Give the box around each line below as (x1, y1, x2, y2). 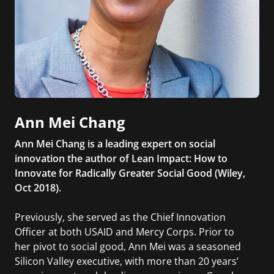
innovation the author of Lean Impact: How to (15, 152, 228, 166)
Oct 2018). (15, 181, 61, 195)
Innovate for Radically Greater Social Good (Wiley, (15, 166, 245, 180)
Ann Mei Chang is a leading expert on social (15, 137, 215, 151)
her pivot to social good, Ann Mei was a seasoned (15, 240, 241, 254)
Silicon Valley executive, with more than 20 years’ (15, 254, 239, 268)
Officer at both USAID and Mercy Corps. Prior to (15, 225, 234, 239)
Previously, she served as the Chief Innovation (15, 210, 226, 224)
